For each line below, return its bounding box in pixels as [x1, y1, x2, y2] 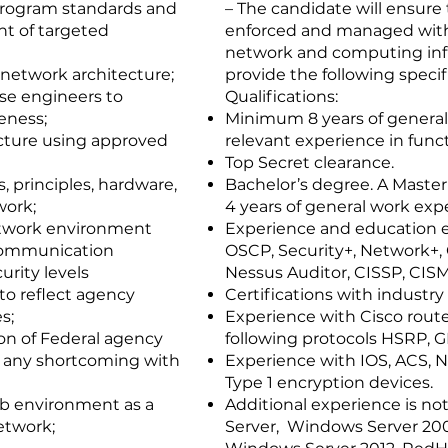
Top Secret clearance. [225, 153, 394, 172]
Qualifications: [225, 87, 338, 106]
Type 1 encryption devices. [225, 373, 433, 392]
